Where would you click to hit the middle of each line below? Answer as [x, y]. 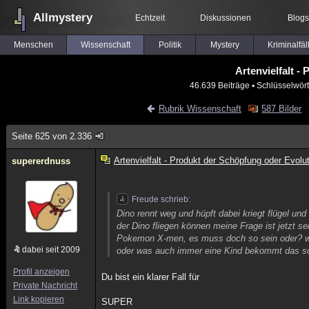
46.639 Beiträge [220, 85]
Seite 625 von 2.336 [52, 136]
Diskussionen [226, 18]
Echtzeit [150, 18]
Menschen [33, 45]
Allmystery [63, 18]
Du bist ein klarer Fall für [151, 277]
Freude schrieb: [161, 199]
